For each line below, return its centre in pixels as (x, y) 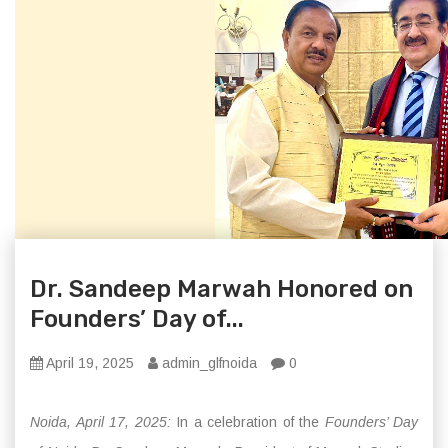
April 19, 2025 (88, 363)
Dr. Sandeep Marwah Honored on (221, 289)
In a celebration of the (247, 422)
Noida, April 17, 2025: (100, 422)
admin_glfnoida (207, 363)
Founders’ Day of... (137, 319)
